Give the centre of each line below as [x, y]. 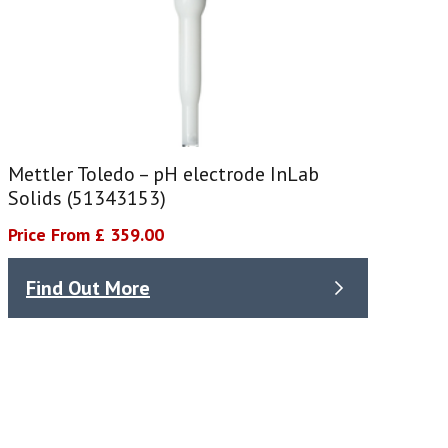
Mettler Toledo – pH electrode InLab [163, 174]
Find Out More [88, 287]
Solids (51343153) [87, 198]
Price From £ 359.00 [86, 235]
